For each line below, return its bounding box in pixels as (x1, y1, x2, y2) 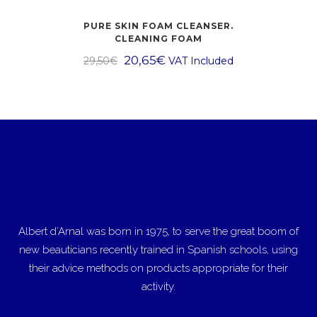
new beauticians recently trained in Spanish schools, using (19, 243, 298, 256)
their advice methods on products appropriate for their (29, 262, 288, 275)
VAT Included (168, 54, 234, 67)
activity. (142, 280, 175, 293)
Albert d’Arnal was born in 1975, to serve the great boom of (18, 225, 299, 238)
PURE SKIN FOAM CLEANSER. (83, 21, 234, 31)
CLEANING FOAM (115, 33, 202, 44)
